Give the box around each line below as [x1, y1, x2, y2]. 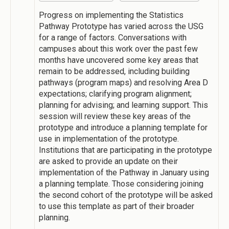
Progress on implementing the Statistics [39, 10, 184, 20]
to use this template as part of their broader [39, 201, 194, 211]
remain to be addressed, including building [39, 66, 190, 76]
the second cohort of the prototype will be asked [39, 190, 213, 200]
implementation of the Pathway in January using [39, 167, 209, 177]
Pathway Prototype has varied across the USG [39, 21, 203, 31]
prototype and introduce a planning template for [39, 122, 208, 132]
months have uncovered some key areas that [39, 55, 198, 65]
